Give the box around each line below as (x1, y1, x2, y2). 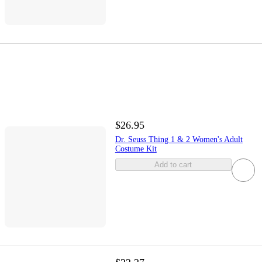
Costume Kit (115, 144, 157, 153)
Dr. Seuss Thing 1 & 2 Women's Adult (115, 135, 243, 144)
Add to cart (154, 160, 192, 169)
